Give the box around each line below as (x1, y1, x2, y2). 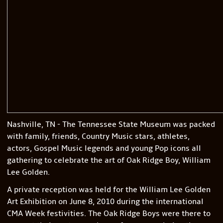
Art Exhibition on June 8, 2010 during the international (6, 197, 204, 207)
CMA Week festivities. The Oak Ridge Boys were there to (6, 209, 211, 219)
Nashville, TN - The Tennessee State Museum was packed (6, 119, 215, 130)
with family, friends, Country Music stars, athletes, (6, 131, 190, 142)
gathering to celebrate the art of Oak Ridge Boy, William (6, 155, 211, 166)
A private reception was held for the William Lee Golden (6, 185, 211, 195)
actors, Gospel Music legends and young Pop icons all (6, 143, 201, 154)
